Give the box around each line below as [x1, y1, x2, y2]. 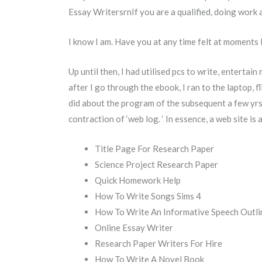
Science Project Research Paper [95, 159, 218, 170]
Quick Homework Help [95, 175, 181, 186]
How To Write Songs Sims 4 [95, 191, 201, 202]
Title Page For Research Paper [95, 143, 214, 154]
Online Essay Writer [95, 222, 173, 233]
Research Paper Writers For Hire [95, 238, 222, 249]
